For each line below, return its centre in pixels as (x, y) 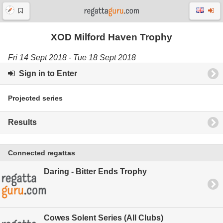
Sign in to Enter (46, 73)
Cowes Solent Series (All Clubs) (104, 218)
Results (22, 122)
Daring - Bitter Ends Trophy (95, 172)
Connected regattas (42, 153)
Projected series (35, 98)
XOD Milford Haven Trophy (111, 37)
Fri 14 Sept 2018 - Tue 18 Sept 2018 (72, 57)
